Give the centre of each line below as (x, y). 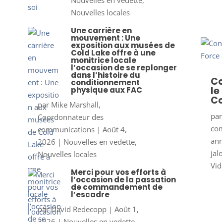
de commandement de (116, 187)
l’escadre (90, 195)
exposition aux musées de (123, 46)
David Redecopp (79, 209)
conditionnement (105, 83)
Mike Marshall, (76, 105)
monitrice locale (103, 60)
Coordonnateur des (70, 117)
